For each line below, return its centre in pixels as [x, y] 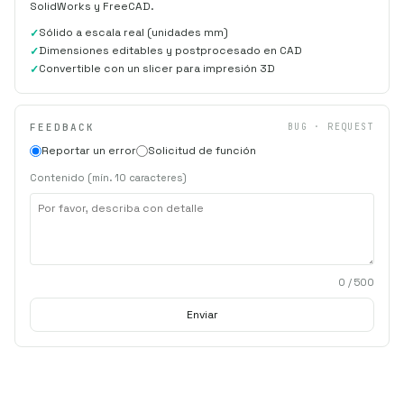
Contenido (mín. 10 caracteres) [108, 177]
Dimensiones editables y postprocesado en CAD [170, 50]
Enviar [202, 314]
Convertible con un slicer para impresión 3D [157, 68]
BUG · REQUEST [331, 127]
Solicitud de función [202, 150]
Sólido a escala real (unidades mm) [133, 32]
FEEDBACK [62, 127]
